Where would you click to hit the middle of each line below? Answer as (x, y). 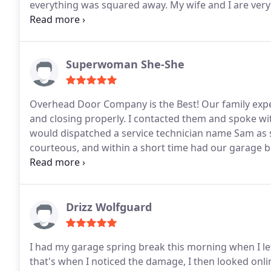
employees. (56, 34)
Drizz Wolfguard (109, 207)
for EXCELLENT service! (81, 162)
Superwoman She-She (125, 64)
